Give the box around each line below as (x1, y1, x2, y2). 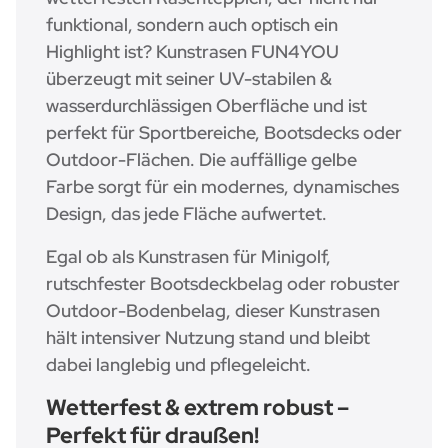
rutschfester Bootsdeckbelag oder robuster (46, 272, 400, 296)
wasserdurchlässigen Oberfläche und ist (46, 94, 367, 118)
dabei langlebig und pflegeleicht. (46, 353, 311, 377)
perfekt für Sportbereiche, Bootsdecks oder (46, 121, 402, 145)
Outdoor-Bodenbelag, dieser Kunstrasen (46, 299, 380, 323)
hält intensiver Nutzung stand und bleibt (46, 326, 370, 350)
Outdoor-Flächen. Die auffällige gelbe (46, 148, 357, 172)
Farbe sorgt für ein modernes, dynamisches (46, 175, 399, 199)
